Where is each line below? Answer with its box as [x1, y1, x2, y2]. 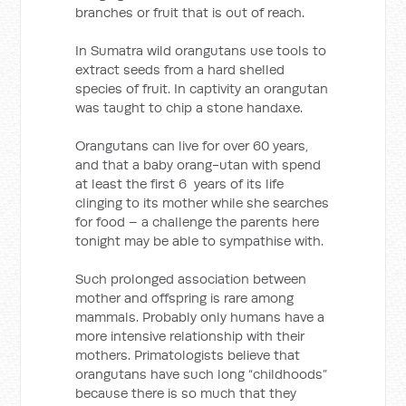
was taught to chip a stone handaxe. [75, 99, 304, 116]
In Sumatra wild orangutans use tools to [75, 42, 327, 59]
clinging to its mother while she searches [75, 194, 330, 211]
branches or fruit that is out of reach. [75, 4, 305, 21]
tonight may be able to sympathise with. [75, 232, 324, 249]
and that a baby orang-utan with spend [75, 156, 322, 173]
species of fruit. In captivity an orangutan [75, 80, 329, 97]
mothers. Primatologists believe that [75, 346, 301, 363]
